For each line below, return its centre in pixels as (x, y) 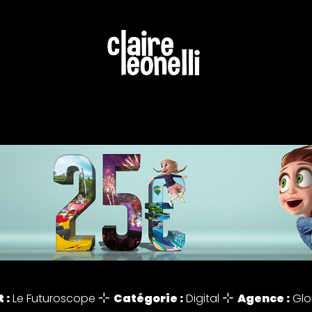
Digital (202, 299)
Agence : (263, 299)
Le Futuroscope (54, 299)
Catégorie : (148, 299)
